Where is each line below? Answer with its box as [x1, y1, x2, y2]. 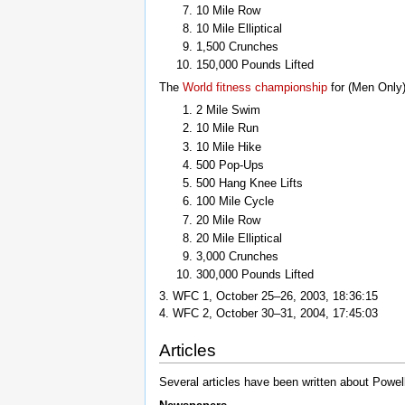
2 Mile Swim [195, 102, 260, 117]
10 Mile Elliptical [195, 21, 282, 35]
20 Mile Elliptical [195, 231, 282, 245]
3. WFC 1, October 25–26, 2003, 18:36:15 [159, 289, 378, 304]
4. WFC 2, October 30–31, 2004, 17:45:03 [159, 306, 378, 321]
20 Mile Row [195, 212, 260, 227]
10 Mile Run [195, 121, 259, 136]
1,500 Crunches [195, 40, 278, 54]
